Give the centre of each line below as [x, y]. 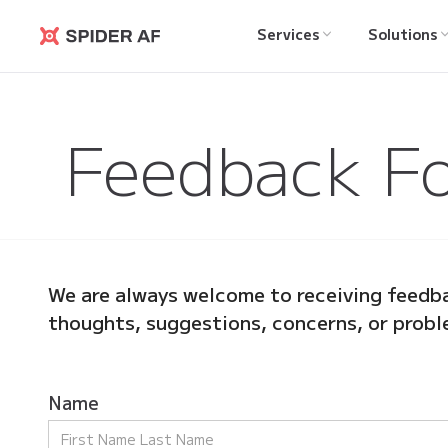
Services [288, 34]
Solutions [402, 34]
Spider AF [96, 53]
